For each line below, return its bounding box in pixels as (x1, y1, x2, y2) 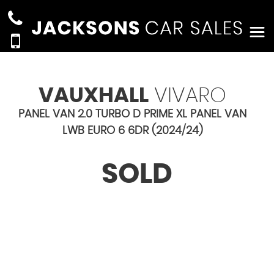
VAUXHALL (39, 86, 149, 106)
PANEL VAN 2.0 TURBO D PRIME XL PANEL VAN (18, 109, 246, 120)
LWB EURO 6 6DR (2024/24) (62, 125, 203, 136)
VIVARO (149, 86, 226, 106)
